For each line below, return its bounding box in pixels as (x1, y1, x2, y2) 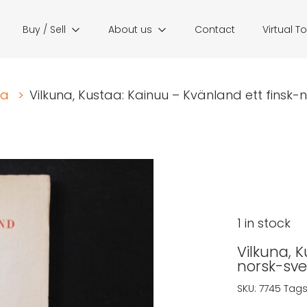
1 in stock (236, 214, 291, 232)
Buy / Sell (23, 23, 66, 36)
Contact (195, 23, 235, 36)
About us (108, 23, 152, 36)
